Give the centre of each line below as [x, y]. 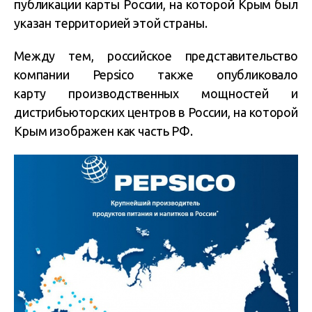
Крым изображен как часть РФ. [103, 131]
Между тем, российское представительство [156, 56]
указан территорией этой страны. [111, 23]
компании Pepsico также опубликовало [156, 75]
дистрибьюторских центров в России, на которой [156, 112]
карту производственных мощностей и [156, 94]
